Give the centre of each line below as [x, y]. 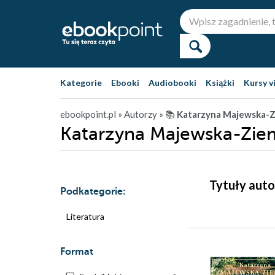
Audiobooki [172, 83]
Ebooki [125, 83]
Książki [220, 83]
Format [77, 252]
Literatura [85, 216]
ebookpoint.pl [88, 114]
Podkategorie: [93, 192]
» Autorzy [137, 114]
